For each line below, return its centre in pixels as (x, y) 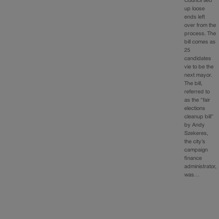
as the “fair (197, 100)
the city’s (195, 142)
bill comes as (200, 42)
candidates (198, 58)
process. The (200, 33)
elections (195, 108)
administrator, (201, 166)
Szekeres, (197, 133)
